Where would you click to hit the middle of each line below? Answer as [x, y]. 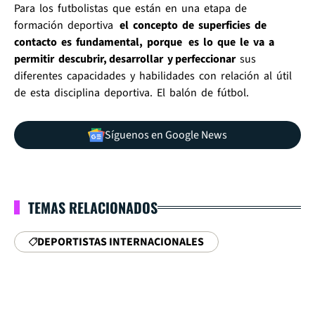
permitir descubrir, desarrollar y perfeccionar [126, 59]
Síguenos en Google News [166, 135]
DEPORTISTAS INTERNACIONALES [121, 242]
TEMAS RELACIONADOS [93, 207]
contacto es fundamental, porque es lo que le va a [145, 42]
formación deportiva [66, 25]
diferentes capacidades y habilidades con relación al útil [154, 76]
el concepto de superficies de [193, 25]
